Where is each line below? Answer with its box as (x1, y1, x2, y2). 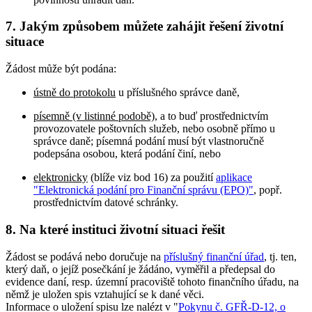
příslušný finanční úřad (164, 250, 264, 263)
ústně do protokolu (33, 86, 116, 99)
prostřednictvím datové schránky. (33, 196, 178, 209)
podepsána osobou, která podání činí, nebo (33, 148, 221, 160)
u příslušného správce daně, (116, 86, 240, 99)
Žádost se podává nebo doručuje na (6, 250, 164, 263)
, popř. (253, 184, 282, 196)
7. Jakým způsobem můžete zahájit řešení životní (6, 19, 283, 34)
